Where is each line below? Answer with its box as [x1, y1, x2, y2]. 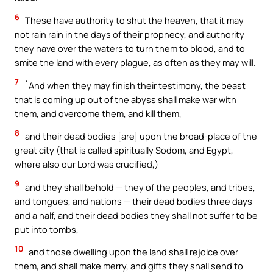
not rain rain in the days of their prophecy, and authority [15, 28, 244, 41]
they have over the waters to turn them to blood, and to [15, 42, 245, 55]
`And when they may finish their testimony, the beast [23, 79, 246, 91]
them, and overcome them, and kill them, [15, 107, 182, 119]
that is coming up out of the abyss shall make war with [15, 93, 236, 105]
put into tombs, [15, 222, 79, 235]
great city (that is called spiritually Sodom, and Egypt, [15, 144, 233, 157]
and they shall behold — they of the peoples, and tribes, [23, 180, 255, 193]
